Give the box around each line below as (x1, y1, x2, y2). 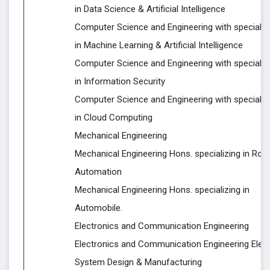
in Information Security (75, 76, 165, 87)
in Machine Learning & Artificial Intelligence (75, 40, 243, 51)
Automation (75, 166, 122, 177)
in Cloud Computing (75, 112, 152, 123)
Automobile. (75, 202, 122, 213)
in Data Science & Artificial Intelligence (75, 4, 225, 14)
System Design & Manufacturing (75, 257, 202, 268)
